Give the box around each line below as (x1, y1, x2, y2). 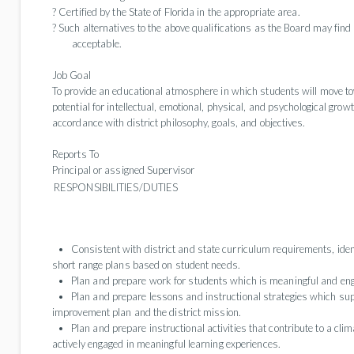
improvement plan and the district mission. (52, 306, 241, 318)
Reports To (52, 148, 99, 160)
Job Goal (52, 69, 91, 81)
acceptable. (52, 37, 146, 50)
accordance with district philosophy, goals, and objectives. (52, 116, 306, 129)
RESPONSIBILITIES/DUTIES (54, 181, 179, 194)
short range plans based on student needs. (52, 258, 240, 271)
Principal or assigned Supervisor (52, 164, 194, 176)
